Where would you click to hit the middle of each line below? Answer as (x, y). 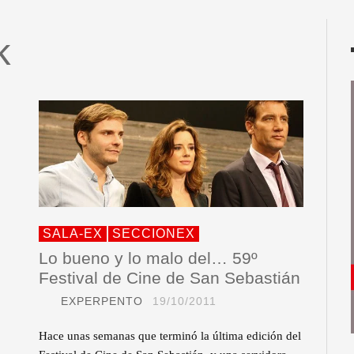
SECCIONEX (154, 233)
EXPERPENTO (102, 301)
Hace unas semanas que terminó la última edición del (170, 335)
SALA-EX (73, 233)
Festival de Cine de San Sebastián (169, 277)
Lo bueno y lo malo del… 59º (148, 258)
